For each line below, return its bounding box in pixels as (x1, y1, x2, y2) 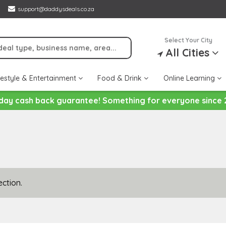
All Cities (165, 46, 210, 59)
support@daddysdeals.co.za (18, 5, 94, 13)
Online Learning (163, 74, 217, 83)
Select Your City (164, 36, 212, 44)
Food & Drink (97, 74, 144, 83)
